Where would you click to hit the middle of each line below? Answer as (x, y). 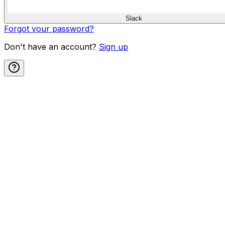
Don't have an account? (50, 46)
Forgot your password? (49, 28)
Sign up (114, 46)
